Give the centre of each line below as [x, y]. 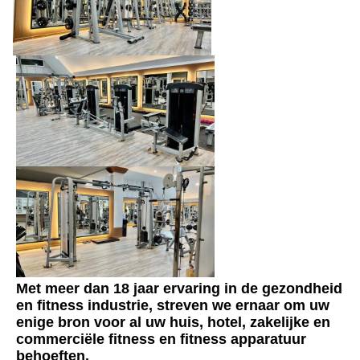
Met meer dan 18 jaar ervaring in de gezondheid [179, 289]
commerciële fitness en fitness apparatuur [161, 340]
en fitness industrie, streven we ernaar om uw [173, 306]
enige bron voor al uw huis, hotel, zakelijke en [173, 323]
